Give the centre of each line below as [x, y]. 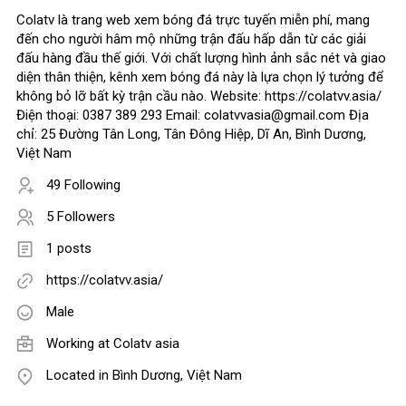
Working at [80, 344]
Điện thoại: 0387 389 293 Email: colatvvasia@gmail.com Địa [193, 116]
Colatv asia [146, 344]
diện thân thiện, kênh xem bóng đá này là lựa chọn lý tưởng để [200, 77]
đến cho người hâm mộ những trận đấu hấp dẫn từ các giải [191, 39]
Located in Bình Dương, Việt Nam [144, 376]
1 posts [69, 249]
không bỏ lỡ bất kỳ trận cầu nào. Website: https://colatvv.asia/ [199, 97]
